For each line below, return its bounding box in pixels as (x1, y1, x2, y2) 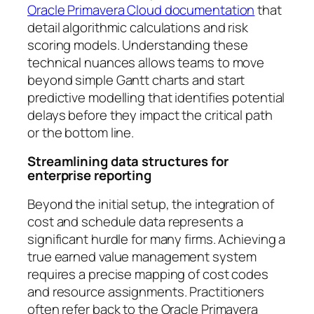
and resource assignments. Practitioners (27, 282, 265, 301)
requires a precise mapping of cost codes (27, 264, 268, 283)
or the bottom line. (27, 123, 135, 142)
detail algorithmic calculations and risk (27, 18, 248, 36)
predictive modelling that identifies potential (27, 88, 285, 107)
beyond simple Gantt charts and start (27, 70, 245, 89)
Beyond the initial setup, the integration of (27, 194, 274, 213)
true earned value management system (27, 247, 257, 266)
